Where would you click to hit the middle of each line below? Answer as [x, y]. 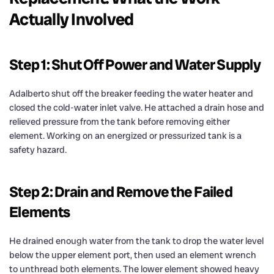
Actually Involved [72, 19]
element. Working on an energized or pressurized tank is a [125, 135]
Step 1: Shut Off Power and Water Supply [135, 64]
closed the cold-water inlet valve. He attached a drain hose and [137, 107]
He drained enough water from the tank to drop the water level [136, 241]
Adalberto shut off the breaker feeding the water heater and [131, 93]
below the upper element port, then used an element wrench [133, 255]
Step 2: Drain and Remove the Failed [121, 191]
